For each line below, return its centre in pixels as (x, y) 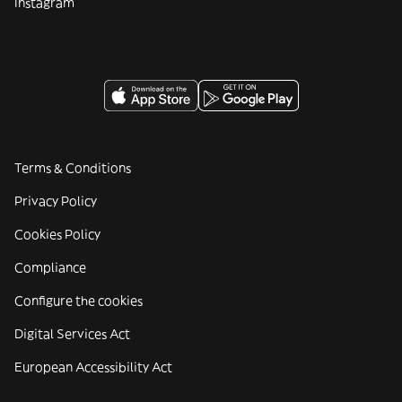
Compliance (50, 267)
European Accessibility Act (93, 367)
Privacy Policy (56, 201)
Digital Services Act (72, 334)
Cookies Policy (57, 234)
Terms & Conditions (73, 168)
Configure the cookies (79, 301)
